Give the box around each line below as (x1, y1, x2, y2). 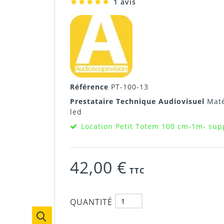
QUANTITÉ (69, 196, 112, 207)
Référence (69, 82, 111, 91)
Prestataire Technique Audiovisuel (69, 96, 207, 106)
